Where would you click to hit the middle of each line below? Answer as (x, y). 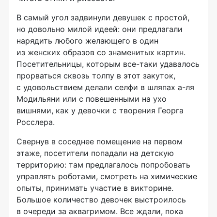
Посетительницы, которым (70, 64)
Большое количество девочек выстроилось (101, 200)
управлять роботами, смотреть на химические (107, 177)
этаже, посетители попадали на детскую (95, 153)
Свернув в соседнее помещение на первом (100, 142)
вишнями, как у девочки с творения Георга (100, 111)
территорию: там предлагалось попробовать (103, 165)
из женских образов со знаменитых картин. (101, 53)
